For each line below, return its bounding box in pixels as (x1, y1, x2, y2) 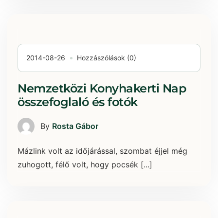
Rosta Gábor (52, 121, 98, 131)
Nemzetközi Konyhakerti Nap (18, 81, 186, 95)
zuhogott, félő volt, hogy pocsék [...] (18, 159, 152, 169)
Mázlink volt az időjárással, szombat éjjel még (18, 145, 187, 156)
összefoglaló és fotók (18, 94, 138, 109)
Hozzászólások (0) (77, 53, 136, 62)
